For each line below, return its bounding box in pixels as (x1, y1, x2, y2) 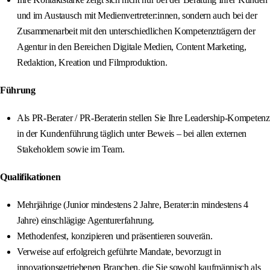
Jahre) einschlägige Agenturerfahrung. (17, 215, 155, 226)
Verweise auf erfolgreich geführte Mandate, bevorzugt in (17, 246, 221, 257)
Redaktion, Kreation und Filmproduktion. (17, 57, 168, 68)
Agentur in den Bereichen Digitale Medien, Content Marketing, (17, 42, 246, 52)
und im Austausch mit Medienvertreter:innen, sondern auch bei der (17, 10, 257, 21)
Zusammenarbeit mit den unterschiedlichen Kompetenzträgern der (17, 26, 256, 37)
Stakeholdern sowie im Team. (17, 144, 125, 155)
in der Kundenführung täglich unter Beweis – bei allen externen (17, 128, 247, 139)
